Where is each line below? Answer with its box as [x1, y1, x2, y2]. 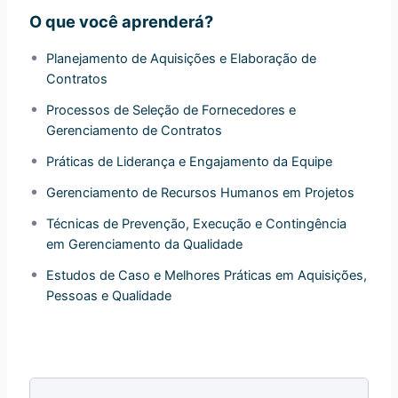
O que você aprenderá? [29, 11, 214, 31]
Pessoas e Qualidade [46, 287, 172, 304]
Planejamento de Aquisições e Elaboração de [46, 50, 317, 67]
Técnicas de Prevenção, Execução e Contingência [46, 215, 347, 232]
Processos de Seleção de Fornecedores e [46, 101, 297, 118]
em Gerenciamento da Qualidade [46, 235, 243, 252]
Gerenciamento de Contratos [46, 122, 223, 139]
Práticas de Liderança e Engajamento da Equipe [46, 153, 333, 170]
